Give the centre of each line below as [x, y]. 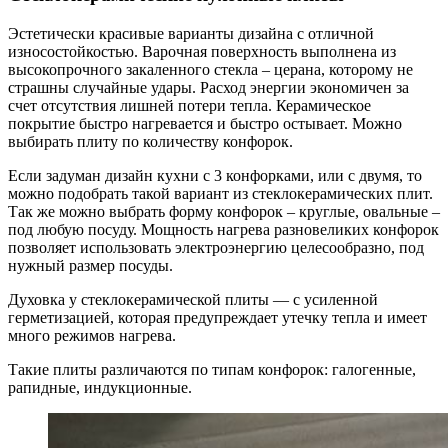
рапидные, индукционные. [100, 388]
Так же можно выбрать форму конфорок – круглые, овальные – [224, 212]
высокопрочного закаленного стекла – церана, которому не [210, 70]
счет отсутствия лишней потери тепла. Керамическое [189, 106]
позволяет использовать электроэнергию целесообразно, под [216, 248]
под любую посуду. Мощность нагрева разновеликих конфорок [223, 230]
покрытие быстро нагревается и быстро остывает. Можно [205, 124]
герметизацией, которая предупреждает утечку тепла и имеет [217, 318]
